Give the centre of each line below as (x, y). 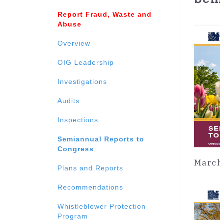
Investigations (82, 81)
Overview (74, 43)
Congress (76, 149)
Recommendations (90, 187)
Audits (69, 100)
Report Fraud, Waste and (105, 14)
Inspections (78, 120)
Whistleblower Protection (102, 206)
